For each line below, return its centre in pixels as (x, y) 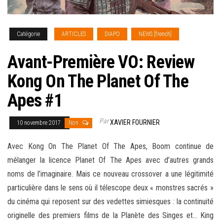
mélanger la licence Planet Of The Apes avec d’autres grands (110, 160)
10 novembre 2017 (39, 123)
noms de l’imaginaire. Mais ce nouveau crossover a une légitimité (110, 174)
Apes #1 (35, 101)
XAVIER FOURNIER (135, 123)
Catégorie (28, 34)
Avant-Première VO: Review (101, 62)
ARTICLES (74, 34)
